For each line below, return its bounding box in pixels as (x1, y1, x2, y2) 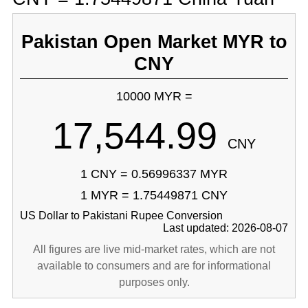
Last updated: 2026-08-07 (163, 222, 289, 234)
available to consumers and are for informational (37, 260, 271, 272)
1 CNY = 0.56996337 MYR (80, 167, 228, 181)
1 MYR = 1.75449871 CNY (80, 188, 228, 202)
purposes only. (118, 276, 190, 288)
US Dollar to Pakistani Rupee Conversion (19, 210, 223, 221)
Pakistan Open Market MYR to (21, 31, 287, 52)
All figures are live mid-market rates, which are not (33, 243, 275, 255)
